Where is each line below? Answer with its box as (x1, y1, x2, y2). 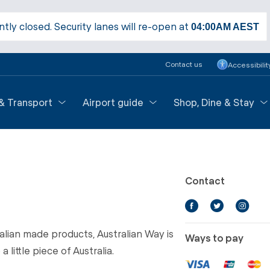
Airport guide (83, 96, 143, 108)
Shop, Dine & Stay (174, 96, 254, 108)
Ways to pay (184, 231, 243, 243)
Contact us (165, 60, 202, 68)
